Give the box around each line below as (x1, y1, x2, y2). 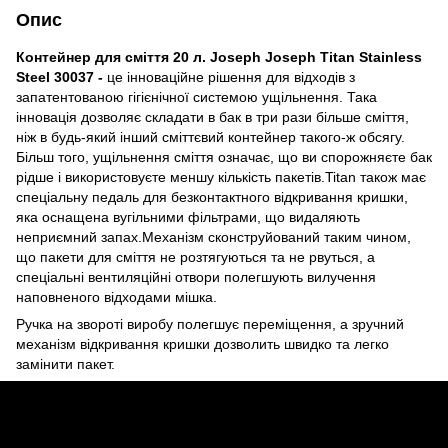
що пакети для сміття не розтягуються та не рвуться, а (16, 249, 375, 266)
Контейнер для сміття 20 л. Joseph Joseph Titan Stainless (16, 49, 422, 66)
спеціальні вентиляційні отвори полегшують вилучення (16, 269, 376, 286)
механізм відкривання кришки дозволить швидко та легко (16, 336, 389, 353)
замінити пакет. (16, 356, 115, 373)
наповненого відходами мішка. (16, 289, 217, 306)
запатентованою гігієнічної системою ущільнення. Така (16, 89, 377, 106)
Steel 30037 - (16, 69, 107, 86)
